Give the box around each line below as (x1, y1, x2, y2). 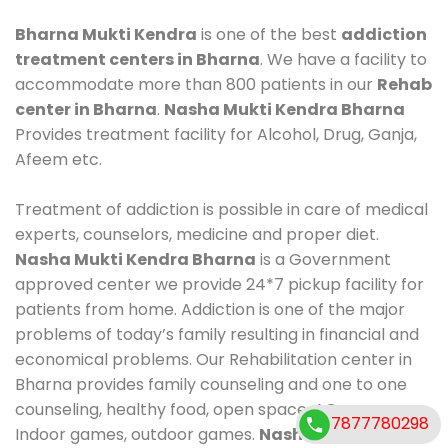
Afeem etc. (15, 147, 102, 171)
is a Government (256, 247, 391, 271)
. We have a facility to (260, 47, 427, 71)
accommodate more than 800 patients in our (15, 72, 377, 96)
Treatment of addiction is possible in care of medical (15, 197, 428, 221)
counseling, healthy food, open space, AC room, (15, 397, 387, 421)
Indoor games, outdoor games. (15, 422, 259, 446)
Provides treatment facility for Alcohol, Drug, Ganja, (15, 122, 417, 146)
